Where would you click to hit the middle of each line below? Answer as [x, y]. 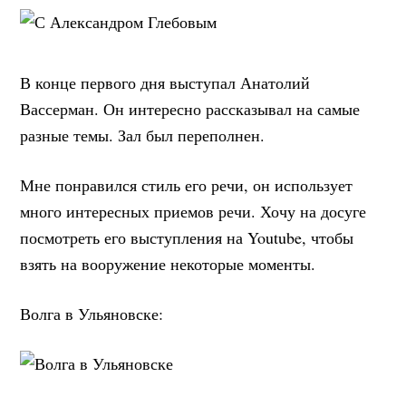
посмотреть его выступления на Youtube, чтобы [187, 237]
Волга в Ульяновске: [92, 313]
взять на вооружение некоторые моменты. [168, 263]
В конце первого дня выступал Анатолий [165, 82]
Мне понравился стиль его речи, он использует [187, 184]
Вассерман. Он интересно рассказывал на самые [190, 108]
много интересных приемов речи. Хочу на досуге [193, 211]
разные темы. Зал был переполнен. [143, 135]
